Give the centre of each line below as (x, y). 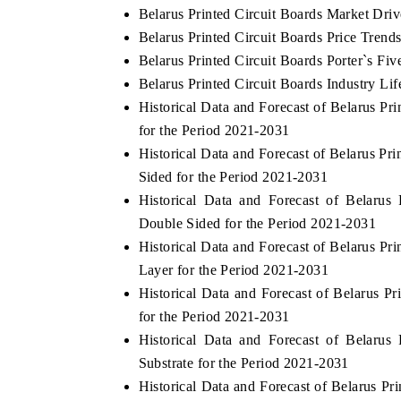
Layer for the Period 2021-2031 (234, 269)
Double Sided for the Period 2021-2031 (257, 223)
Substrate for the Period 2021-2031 (243, 363)
